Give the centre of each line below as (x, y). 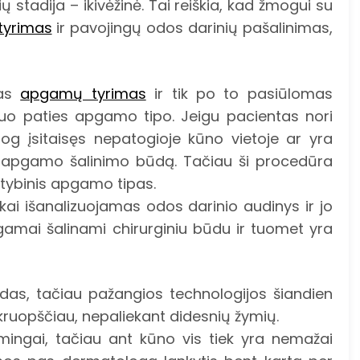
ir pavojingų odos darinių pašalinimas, (192, 28)
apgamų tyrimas (83, 93)
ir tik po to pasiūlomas (239, 93)
